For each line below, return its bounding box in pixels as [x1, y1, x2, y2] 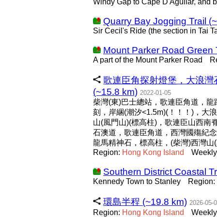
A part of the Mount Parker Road [93, 56, 202, 64]
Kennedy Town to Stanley [93, 177, 181, 186]
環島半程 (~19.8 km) [103, 197, 187, 207]
